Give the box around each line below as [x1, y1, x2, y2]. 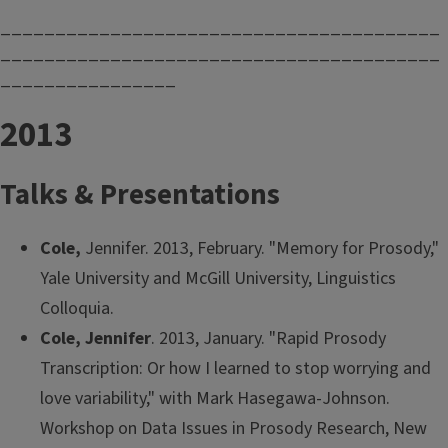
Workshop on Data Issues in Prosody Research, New [40, 415, 427, 441]
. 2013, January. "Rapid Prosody [151, 325, 386, 351]
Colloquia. [40, 295, 114, 321]
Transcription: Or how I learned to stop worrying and [40, 355, 431, 381]
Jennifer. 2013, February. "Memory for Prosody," [85, 235, 439, 261]
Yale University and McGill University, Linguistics [40, 265, 396, 291]
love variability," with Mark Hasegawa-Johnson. [40, 385, 390, 411]
